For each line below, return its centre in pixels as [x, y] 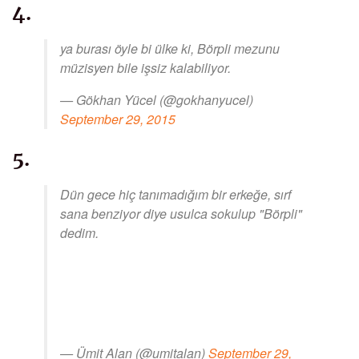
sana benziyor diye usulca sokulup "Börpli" [181, 213]
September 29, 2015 [118, 119]
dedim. [79, 232]
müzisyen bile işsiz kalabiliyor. [145, 68]
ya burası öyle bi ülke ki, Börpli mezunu [170, 49]
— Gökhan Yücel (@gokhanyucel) [157, 100]
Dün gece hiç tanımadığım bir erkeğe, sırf [175, 194]
